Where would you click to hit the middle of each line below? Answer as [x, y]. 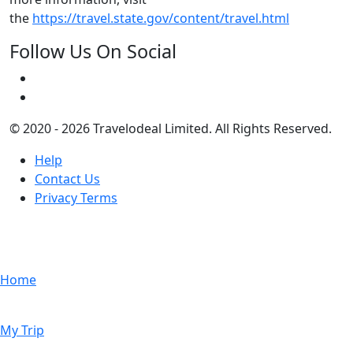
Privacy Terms [76, 197]
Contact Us [67, 178]
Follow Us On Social [93, 51]
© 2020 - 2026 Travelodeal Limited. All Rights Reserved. [171, 128]
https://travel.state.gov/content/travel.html [161, 18]
